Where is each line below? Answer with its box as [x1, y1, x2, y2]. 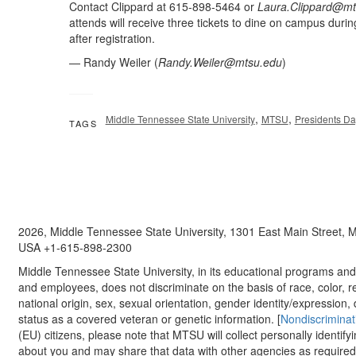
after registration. [69, 30, 155, 47]
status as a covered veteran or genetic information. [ [17, 311, 281, 327]
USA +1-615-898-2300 [17, 239, 132, 256]
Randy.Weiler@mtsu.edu [158, 54, 282, 71]
